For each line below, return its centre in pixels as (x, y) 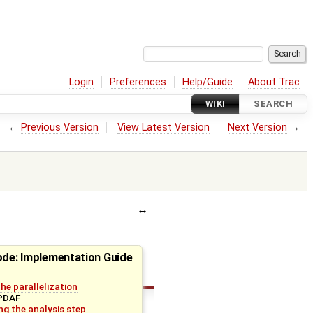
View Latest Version (163, 127)
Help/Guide (207, 82)
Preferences (138, 82)
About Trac (274, 82)
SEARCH (273, 104)
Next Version (258, 127)
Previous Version (60, 127)
